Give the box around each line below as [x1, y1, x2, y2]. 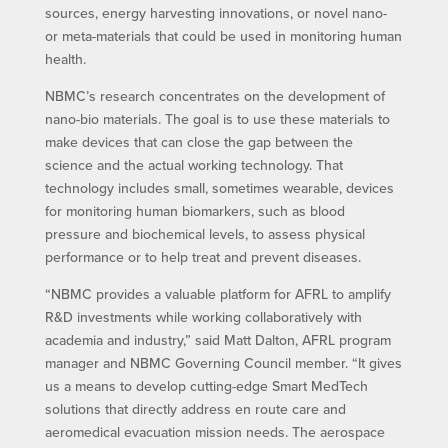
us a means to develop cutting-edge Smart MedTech [44, 375, 368, 396]
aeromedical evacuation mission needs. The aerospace [44, 421, 385, 442]
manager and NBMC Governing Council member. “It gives [44, 352, 402, 373]
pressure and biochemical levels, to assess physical [44, 223, 365, 244]
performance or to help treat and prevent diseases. [44, 246, 361, 267]
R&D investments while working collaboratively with [44, 306, 362, 327]
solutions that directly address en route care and [44, 398, 346, 419]
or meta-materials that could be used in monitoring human [44, 25, 402, 46]
